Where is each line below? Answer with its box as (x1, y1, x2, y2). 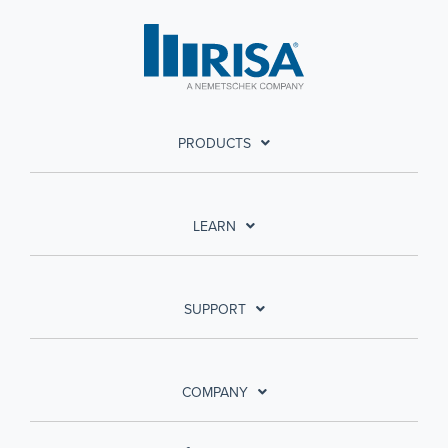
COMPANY (181, 381, 248, 403)
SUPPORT (183, 298, 246, 320)
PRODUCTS (178, 132, 251, 154)
